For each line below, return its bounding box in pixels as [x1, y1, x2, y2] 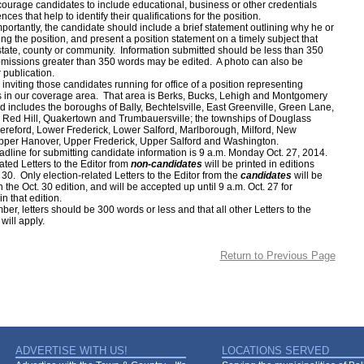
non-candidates [130, 158, 202, 170]
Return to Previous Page [219, 249, 336, 262]
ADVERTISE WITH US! [15, 344, 128, 357]
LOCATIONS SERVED [222, 344, 329, 357]
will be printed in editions [201, 158, 314, 170]
